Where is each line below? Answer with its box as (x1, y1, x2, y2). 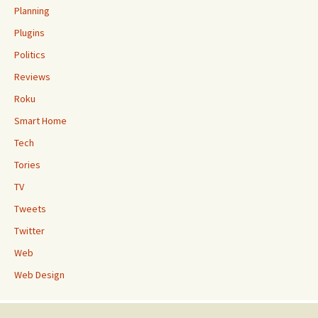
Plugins (14, 26, 45, 39)
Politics (14, 48, 45, 61)
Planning (14, 4, 50, 17)
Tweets (14, 202, 46, 215)
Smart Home (14, 114, 67, 127)
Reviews (14, 70, 50, 83)
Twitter (14, 224, 45, 237)
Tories (14, 158, 40, 171)
